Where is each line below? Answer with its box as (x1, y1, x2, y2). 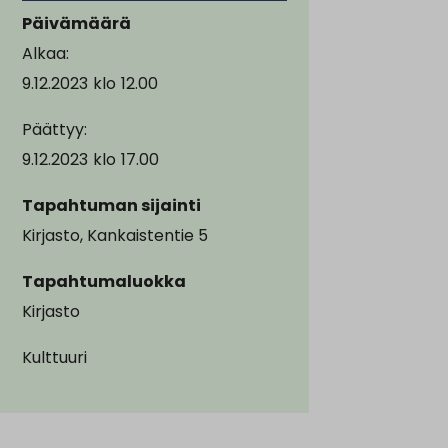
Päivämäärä (22, 11, 131, 35)
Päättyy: (22, 117, 87, 141)
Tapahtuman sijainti (22, 193, 201, 217)
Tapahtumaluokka (22, 269, 186, 293)
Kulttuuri (22, 345, 87, 369)
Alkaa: (22, 41, 69, 65)
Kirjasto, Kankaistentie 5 (22, 223, 208, 247)
